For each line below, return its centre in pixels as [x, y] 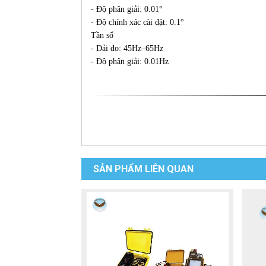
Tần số [102, 35]
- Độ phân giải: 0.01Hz [130, 61]
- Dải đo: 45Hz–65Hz [127, 48]
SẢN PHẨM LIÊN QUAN [143, 169]
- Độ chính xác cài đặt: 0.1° [137, 22]
